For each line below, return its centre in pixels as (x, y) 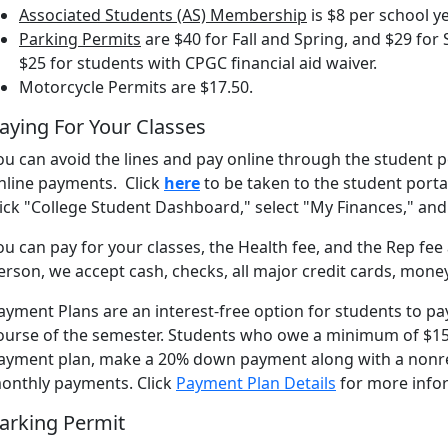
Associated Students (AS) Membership (163, 15)
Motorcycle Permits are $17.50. (136, 87)
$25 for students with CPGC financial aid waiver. (198, 63)
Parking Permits (80, 39)
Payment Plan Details (256, 383)
